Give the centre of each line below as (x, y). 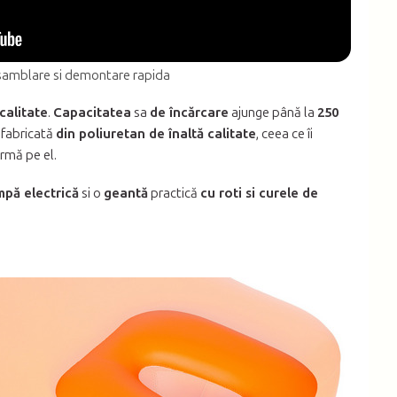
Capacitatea (92, 112)
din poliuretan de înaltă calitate (156, 133)
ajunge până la (273, 112)
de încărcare (189, 112)
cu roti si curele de (259, 193)
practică (174, 193)
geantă (126, 193)
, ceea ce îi (284, 133)
